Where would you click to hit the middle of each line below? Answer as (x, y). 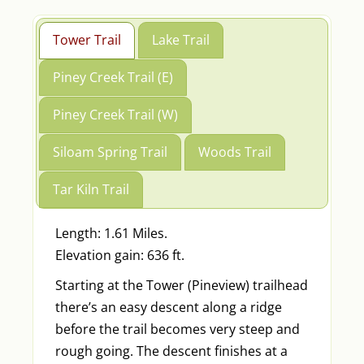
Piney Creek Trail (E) (113, 78)
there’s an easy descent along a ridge (168, 308)
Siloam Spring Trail (110, 152)
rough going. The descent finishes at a (171, 351)
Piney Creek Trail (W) (116, 115)
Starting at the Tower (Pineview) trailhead (181, 286)
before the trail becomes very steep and (177, 329)
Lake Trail (180, 40)
